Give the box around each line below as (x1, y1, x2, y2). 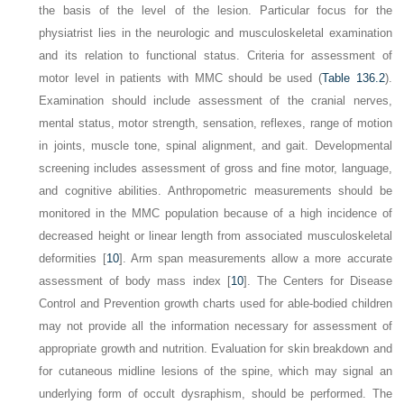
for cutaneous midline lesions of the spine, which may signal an (39, 364, 392, 379)
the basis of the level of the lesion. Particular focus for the (39, 4, 392, 18)
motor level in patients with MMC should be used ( (39, 71, 322, 86)
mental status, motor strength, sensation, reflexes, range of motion (39, 116, 392, 131)
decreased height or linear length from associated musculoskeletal (39, 229, 392, 243)
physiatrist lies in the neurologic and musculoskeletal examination (39, 26, 392, 41)
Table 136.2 (321, 71, 385, 86)
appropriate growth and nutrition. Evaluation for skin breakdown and (39, 342, 392, 356)
